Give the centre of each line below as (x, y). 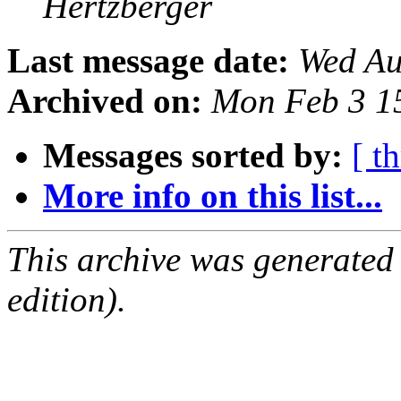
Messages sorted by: (193, 156)
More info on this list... (213, 196)
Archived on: (105, 101)
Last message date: (148, 61)
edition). (67, 300)
